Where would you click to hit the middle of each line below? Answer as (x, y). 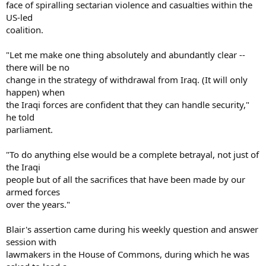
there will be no (38, 67)
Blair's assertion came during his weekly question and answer (132, 229)
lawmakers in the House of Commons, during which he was (128, 254)
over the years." (38, 204)
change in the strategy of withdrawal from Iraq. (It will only (127, 79)
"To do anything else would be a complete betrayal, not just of (132, 154)
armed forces (33, 191)
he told (20, 117)
